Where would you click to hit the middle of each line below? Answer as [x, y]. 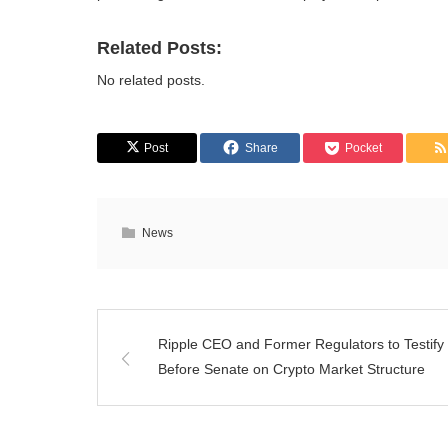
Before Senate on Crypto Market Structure [291, 369]
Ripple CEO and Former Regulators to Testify [301, 344]
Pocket [363, 148]
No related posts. [151, 80]
